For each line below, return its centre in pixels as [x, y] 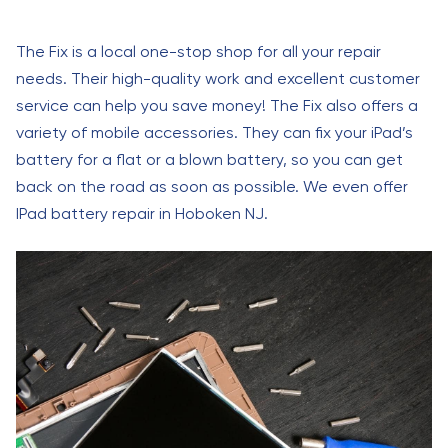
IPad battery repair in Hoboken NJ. [142, 213]
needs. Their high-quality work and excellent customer [218, 78]
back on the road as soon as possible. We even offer [212, 186]
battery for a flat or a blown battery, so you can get [209, 159]
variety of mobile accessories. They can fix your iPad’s [214, 132]
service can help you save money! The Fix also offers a [217, 105]
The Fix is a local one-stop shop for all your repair [198, 51]
